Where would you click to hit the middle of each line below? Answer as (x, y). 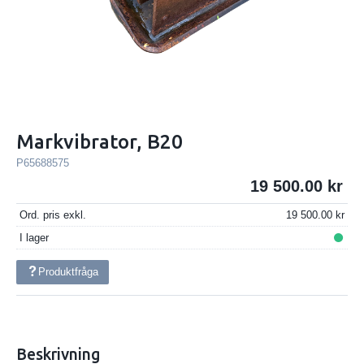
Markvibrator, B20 (100, 141)
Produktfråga (69, 271)
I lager (34, 237)
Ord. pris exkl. (52, 215)
